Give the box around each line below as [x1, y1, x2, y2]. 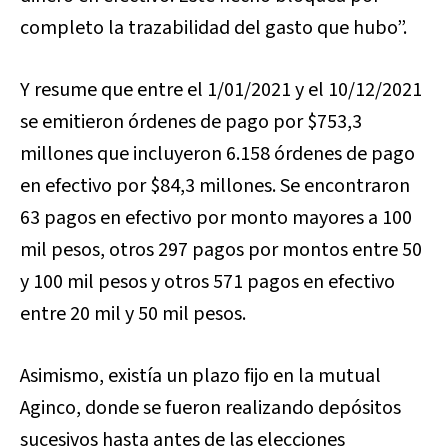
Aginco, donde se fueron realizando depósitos [20, 394, 401, 422]
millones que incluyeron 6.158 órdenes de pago [20, 140, 415, 168]
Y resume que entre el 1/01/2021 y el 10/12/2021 [20, 76, 422, 104]
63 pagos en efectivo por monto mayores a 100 [20, 204, 412, 232]
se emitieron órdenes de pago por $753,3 [20, 108, 362, 136]
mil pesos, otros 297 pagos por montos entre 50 [20, 236, 422, 264]
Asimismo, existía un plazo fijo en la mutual [20, 362, 381, 390]
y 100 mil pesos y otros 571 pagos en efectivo [20, 268, 395, 296]
